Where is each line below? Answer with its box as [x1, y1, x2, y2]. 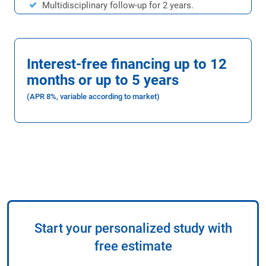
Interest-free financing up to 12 [27, 56, 227, 73]
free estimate [94, 239, 172, 254]
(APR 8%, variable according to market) [27, 92, 160, 102]
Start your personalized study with [34, 221, 232, 236]
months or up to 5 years [27, 72, 179, 89]
